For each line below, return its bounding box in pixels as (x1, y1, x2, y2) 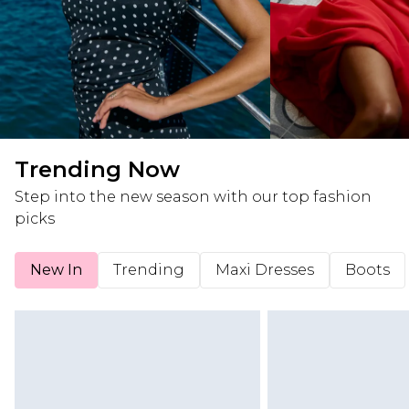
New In (30, 261, 82, 279)
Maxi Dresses (215, 261, 314, 279)
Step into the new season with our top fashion (15, 188, 372, 206)
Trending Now (15, 156, 180, 184)
